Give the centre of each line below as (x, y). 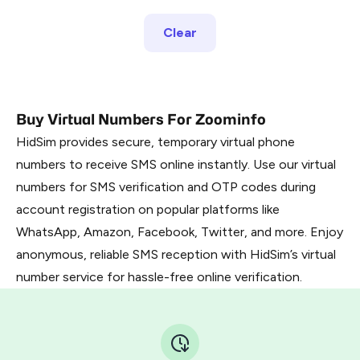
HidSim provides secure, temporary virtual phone (155, 142)
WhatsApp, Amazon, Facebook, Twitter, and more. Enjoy (180, 232)
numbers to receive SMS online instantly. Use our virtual (176, 164)
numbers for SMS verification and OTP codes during (166, 187)
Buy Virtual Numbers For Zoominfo (141, 119)
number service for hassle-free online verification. (159, 277)
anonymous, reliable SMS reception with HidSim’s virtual (176, 254)
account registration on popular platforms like (148, 209)
